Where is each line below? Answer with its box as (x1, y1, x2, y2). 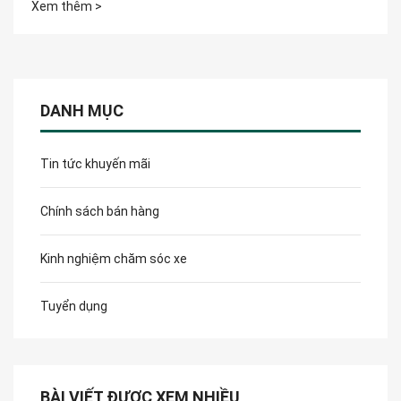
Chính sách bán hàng (40, 204, 159, 219)
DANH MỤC (40, 101, 124, 121)
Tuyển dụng (40, 299, 107, 314)
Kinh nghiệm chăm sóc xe (40, 252, 187, 267)
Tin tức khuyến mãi (40, 157, 150, 172)
